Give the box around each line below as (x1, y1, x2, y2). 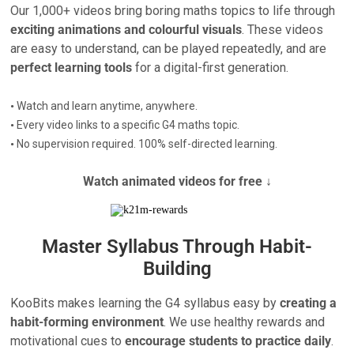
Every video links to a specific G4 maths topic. (14, 118, 240, 131)
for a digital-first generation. (132, 59, 289, 75)
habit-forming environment (10, 314, 164, 330)
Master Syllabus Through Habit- (42, 235, 312, 258)
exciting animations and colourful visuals (10, 21, 243, 37)
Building (142, 257, 212, 280)
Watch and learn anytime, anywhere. (14, 99, 198, 112)
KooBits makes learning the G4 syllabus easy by (10, 295, 281, 311)
